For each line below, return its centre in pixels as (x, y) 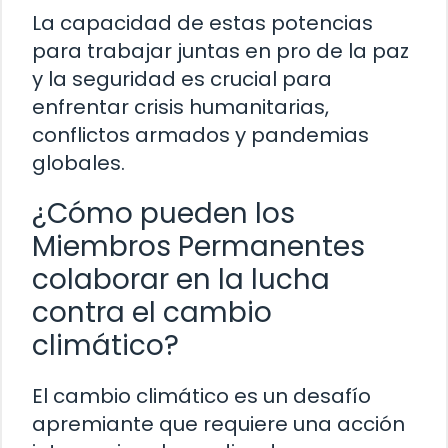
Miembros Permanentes (198, 246)
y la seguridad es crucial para (182, 78)
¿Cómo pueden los (163, 213)
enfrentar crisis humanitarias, (180, 106)
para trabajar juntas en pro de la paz (220, 50)
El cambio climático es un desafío (201, 395)
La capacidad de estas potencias (202, 22)
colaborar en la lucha (181, 279)
